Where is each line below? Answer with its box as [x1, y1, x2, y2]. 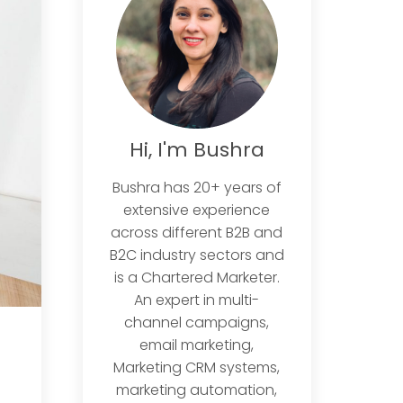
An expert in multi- [134, 289, 260, 310]
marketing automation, [116, 379, 278, 400]
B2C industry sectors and [109, 244, 284, 265]
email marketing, [139, 334, 255, 355]
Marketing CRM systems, [113, 356, 281, 378]
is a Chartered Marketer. [113, 266, 280, 288]
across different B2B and [111, 221, 283, 243]
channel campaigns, [124, 311, 270, 333]
